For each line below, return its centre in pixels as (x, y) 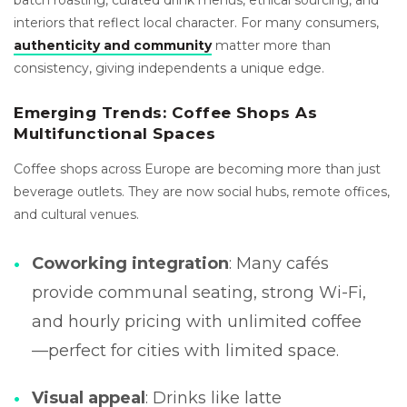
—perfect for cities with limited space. (185, 350)
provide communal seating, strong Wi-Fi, (199, 292)
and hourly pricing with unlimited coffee (197, 321)
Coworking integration (130, 263)
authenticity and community (113, 45)
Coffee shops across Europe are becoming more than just (197, 169)
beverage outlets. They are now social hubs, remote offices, (202, 191)
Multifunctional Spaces (114, 133)
